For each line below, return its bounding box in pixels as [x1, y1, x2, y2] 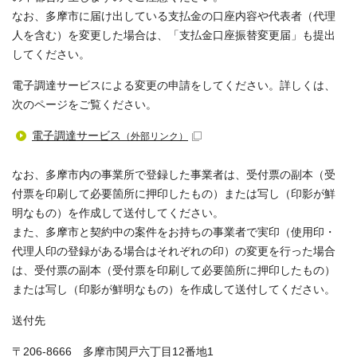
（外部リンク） [121, 131, 188, 142]
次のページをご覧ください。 [12, 99, 157, 111]
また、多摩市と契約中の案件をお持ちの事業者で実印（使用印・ [12, 226, 335, 238]
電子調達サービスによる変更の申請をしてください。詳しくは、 [12, 80, 335, 92]
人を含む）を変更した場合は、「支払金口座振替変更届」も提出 [12, 29, 335, 41]
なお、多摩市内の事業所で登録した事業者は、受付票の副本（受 [12, 169, 335, 181]
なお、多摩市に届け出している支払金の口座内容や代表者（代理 [12, 10, 335, 22]
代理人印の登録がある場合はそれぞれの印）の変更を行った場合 [12, 245, 335, 257]
